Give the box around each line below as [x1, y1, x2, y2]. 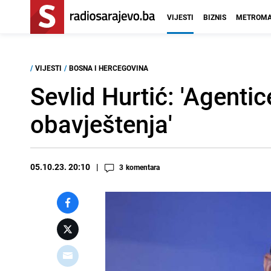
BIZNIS [203, 12, 226, 22]
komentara [126, 162, 160, 172]
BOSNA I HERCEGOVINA [69, 63, 148, 73]
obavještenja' [30, 108, 172, 140]
